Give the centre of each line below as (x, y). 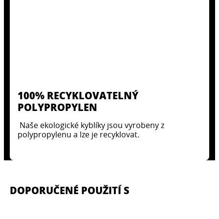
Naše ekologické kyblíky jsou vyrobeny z (91, 125)
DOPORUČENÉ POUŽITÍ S (70, 190)
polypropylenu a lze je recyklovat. (78, 135)
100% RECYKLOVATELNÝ (78, 96)
